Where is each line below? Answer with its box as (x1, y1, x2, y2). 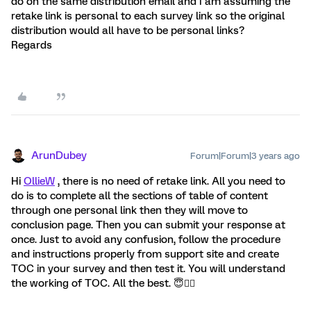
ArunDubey (31, 149, 87, 162)
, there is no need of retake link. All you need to (55, 175, 285, 187)
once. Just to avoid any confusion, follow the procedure (11, 233, 280, 246)
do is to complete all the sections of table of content (11, 190, 268, 202)
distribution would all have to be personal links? (11, 24, 244, 37)
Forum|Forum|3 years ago (190, 151, 300, 161)
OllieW (24, 175, 55, 187)
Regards (11, 39, 52, 51)
